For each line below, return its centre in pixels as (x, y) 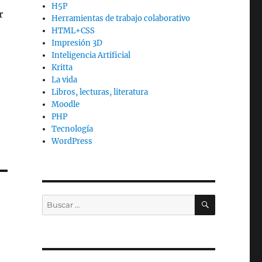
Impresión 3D (77, 43)
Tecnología (73, 129)
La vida (65, 80)
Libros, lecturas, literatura (100, 92)
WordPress (72, 142)
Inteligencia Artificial (91, 56)
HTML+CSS (73, 31)
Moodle (66, 105)
